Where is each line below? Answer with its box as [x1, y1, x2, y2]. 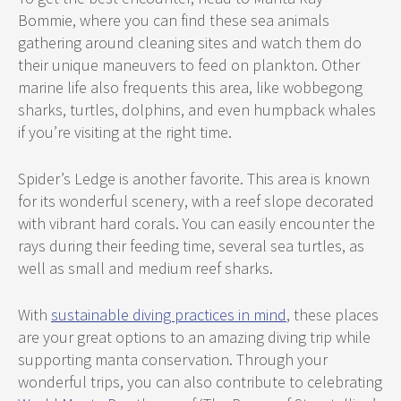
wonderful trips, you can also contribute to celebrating [18, 371, 382, 393]
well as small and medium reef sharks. [18, 258, 273, 279]
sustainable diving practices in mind [51, 304, 286, 326]
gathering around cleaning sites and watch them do [18, 32, 362, 54]
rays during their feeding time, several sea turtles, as [18, 235, 364, 257]
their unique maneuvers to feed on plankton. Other [18, 55, 360, 76]
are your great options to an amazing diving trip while [18, 327, 371, 348]
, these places [286, 304, 379, 326]
